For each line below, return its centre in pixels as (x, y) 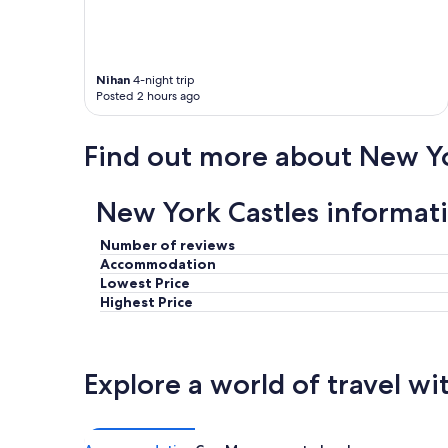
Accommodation (158, 264)
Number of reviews (167, 245)
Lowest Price (145, 283)
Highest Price (146, 302)
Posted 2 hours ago (148, 96)
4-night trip (162, 80)
